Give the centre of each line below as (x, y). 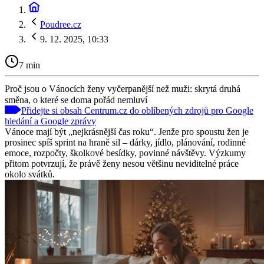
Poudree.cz (61, 24)
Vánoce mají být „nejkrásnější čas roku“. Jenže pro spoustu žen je (127, 131)
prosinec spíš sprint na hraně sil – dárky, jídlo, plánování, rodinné (125, 142)
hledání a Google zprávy (50, 121)
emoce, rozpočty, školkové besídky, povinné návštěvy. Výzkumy (125, 153)
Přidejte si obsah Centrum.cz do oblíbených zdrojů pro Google (137, 110)
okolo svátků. (30, 174)
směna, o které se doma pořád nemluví (76, 100)
